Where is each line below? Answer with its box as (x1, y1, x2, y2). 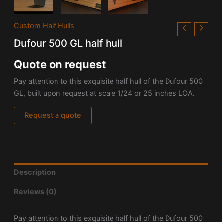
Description (13, 168, 55, 177)
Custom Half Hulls (13, 21, 74, 31)
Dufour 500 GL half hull (13, 37, 122, 49)
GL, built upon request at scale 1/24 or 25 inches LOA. (13, 89, 195, 98)
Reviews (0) (13, 187, 56, 196)
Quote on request (13, 57, 106, 71)
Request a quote (24, 111, 81, 120)
